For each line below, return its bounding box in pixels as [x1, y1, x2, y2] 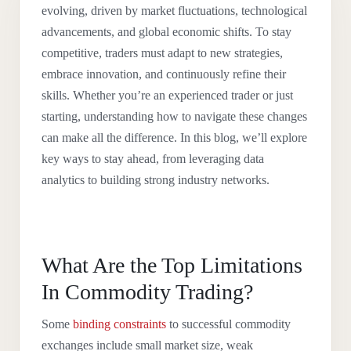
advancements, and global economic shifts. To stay [42, 25, 291, 38]
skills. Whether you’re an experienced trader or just [42, 89, 293, 102]
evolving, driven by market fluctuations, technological [42, 4, 307, 17]
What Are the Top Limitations [42, 253, 302, 277]
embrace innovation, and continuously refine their [42, 67, 286, 81]
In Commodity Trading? [42, 280, 253, 304]
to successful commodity [166, 317, 291, 331]
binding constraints [73, 317, 166, 331]
